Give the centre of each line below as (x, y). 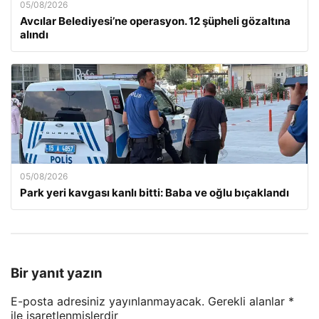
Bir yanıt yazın (57, 273)
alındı (34, 34)
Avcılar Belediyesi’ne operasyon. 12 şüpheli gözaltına (155, 21)
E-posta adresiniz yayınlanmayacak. (108, 302)
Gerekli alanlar (248, 302)
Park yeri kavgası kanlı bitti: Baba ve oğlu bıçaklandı (155, 192)
